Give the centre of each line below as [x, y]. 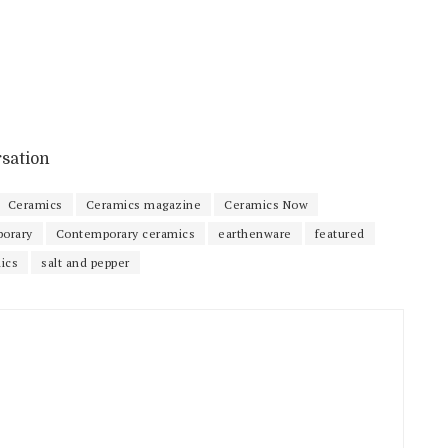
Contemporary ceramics [125, 233]
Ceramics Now [266, 204]
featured [339, 233]
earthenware [255, 233]
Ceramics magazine [143, 204]
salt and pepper [85, 262]
